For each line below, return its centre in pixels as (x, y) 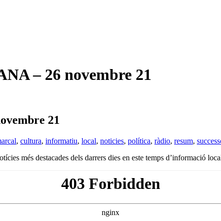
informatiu (61, 141)
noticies (112, 141)
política (139, 141)
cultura (31, 141)
